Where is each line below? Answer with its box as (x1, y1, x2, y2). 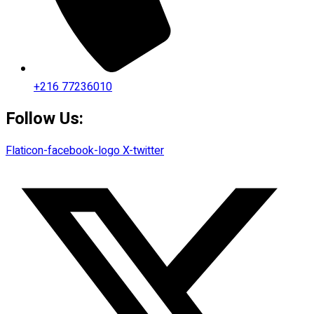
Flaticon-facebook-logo (6, 142, 120, 160)
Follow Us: (6, 106, 83, 131)
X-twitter (123, 142, 164, 160)
